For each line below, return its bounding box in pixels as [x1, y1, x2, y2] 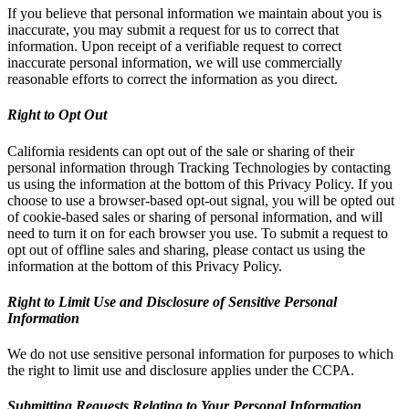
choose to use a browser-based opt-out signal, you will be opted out [7, 192, 394, 208]
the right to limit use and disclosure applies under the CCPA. [7, 362, 354, 379]
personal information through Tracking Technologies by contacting [7, 159, 391, 175]
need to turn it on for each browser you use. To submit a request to [7, 225, 388, 241]
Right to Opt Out [7, 107, 107, 123]
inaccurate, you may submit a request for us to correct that [7, 22, 339, 38]
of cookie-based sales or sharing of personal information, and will [7, 208, 383, 225]
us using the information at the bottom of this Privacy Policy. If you [7, 175, 393, 192]
